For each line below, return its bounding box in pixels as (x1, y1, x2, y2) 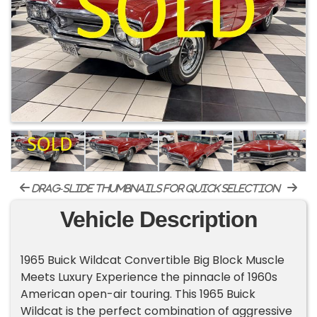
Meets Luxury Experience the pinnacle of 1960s (21, 269, 278, 286)
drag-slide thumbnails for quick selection (30, 183, 280, 194)
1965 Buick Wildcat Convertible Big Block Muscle (21, 252, 285, 269)
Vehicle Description (59, 207, 258, 233)
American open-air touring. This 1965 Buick (21, 286, 256, 303)
